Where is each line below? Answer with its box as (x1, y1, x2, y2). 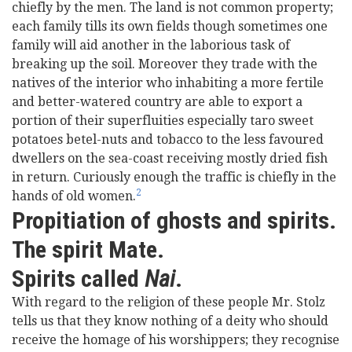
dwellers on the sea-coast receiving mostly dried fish (12, 151, 328, 166)
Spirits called (12, 265, 145, 292)
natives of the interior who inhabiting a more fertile (12, 75, 324, 90)
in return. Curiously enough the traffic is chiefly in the (12, 170, 336, 185)
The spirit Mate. (12, 236, 164, 263)
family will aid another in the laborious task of (12, 38, 290, 53)
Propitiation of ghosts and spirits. (12, 207, 336, 234)
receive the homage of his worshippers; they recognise (12, 332, 339, 347)
